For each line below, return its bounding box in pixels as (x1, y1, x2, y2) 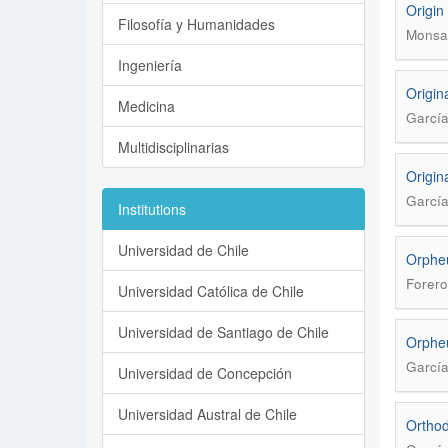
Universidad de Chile (118, 240, 249, 260)
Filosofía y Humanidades (118, 14, 275, 34)
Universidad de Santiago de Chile (118, 322, 329, 342)
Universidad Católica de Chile (118, 281, 304, 301)
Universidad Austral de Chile (118, 404, 297, 424)
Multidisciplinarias (118, 137, 229, 157)
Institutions (118, 199, 186, 219)
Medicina (118, 96, 175, 116)
